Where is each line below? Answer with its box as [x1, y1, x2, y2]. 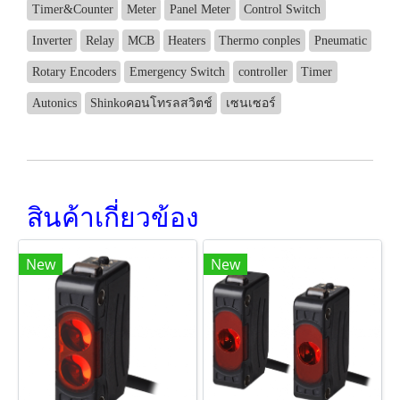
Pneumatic [313, 33, 367, 47]
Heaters [168, 33, 206, 47]
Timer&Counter [31, 2, 113, 16]
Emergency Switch [129, 64, 225, 79]
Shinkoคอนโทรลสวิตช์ [89, 96, 212, 110]
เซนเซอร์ [225, 96, 276, 110]
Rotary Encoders [31, 64, 116, 79]
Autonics [31, 96, 77, 110]
